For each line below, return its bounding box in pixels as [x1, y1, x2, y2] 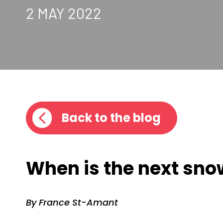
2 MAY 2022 [26, 4, 102, 22]
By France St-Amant [26, 196, 118, 209]
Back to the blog [62, 110, 161, 126]
